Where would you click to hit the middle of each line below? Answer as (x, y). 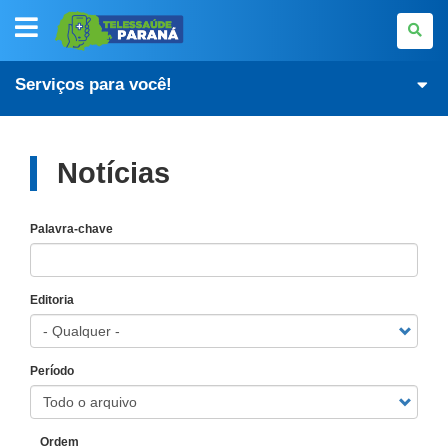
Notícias (113, 173)
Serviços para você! (93, 84)
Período (52, 371)
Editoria (52, 300)
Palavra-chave (71, 229)
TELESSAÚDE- (100, 16)
